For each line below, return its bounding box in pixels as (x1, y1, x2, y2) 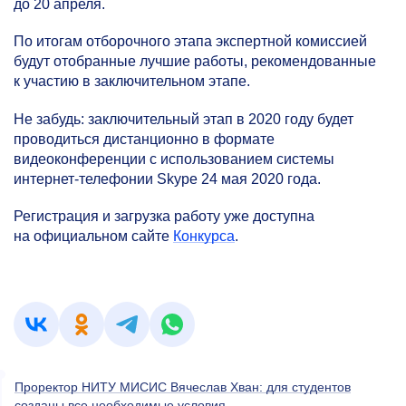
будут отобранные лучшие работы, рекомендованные (14, 53, 376, 70)
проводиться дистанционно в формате (14, 130, 275, 147)
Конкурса (173, 227, 235, 244)
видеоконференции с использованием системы (14, 150, 334, 167)
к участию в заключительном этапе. (14, 73, 250, 90)
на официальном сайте (14, 227, 173, 244)
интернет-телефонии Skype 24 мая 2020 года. (14, 170, 321, 187)
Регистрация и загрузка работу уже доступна (14, 208, 314, 224)
